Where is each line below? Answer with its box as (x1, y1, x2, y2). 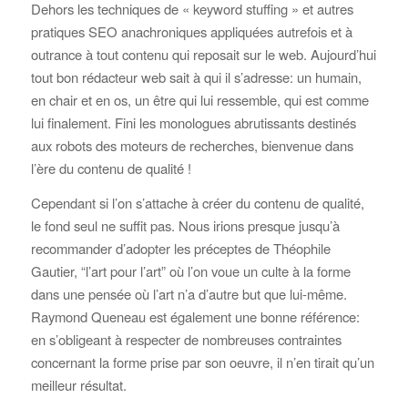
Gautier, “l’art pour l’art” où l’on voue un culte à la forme (30, 261, 351, 281)
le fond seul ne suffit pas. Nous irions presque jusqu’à (30, 216, 340, 236)
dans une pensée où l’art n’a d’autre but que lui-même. (30, 284, 347, 304)
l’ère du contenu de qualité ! (30, 158, 191, 178)
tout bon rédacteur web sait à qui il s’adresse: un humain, (30, 67, 362, 87)
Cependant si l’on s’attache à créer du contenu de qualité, (30, 193, 364, 213)
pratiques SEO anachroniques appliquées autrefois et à (30, 22, 352, 42)
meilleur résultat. (30, 375, 127, 395)
